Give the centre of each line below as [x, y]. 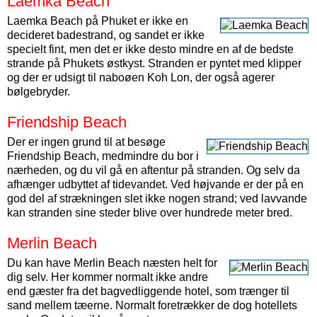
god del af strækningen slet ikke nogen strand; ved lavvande [157, 198]
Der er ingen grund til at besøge [86, 142]
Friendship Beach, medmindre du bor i [103, 156]
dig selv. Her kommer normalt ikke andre [108, 277]
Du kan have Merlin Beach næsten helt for [112, 263]
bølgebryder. [39, 92]
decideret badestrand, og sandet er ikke [106, 35]
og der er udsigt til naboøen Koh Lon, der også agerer [141, 77]
